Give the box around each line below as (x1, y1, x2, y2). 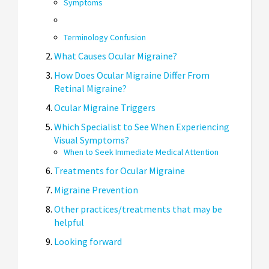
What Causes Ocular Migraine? (54, 50, 177, 62)
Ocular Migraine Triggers (54, 101, 156, 114)
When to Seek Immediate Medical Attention (64, 147, 219, 158)
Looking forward (54, 235, 122, 248)
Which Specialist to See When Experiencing (54, 121, 229, 133)
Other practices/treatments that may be (54, 203, 222, 216)
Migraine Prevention (54, 184, 138, 196)
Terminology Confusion (64, 32, 146, 43)
